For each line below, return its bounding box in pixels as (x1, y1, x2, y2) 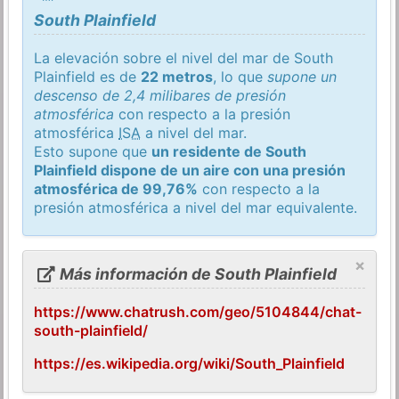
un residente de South (151, 142, 307, 160)
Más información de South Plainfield (55, 264, 337, 283)
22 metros (141, 67, 214, 85)
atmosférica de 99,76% (34, 179, 199, 198)
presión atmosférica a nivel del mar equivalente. (34, 198, 358, 216)
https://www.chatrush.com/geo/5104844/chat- (34, 302, 362, 321)
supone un (267, 67, 338, 85)
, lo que (213, 67, 268, 85)
